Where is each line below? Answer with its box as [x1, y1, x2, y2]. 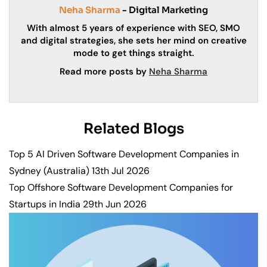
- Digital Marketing [120, 4, 208, 15]
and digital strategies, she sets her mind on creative [20, 34, 247, 46]
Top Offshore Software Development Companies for [9, 181, 233, 194]
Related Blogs [83, 119, 184, 138]
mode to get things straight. [73, 46, 194, 59]
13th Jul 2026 [92, 164, 150, 177]
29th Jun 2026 [83, 197, 147, 210]
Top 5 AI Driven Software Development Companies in [9, 147, 239, 160]
